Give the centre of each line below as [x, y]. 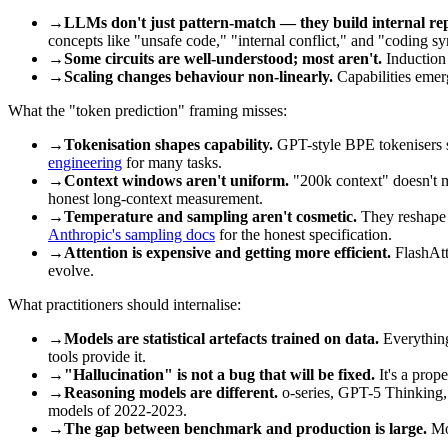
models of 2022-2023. [117, 410]
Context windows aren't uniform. [176, 180]
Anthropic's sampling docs [131, 234]
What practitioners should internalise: [124, 304]
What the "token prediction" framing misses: [147, 110]
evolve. [71, 270]
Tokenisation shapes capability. [168, 144]
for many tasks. [172, 162]
